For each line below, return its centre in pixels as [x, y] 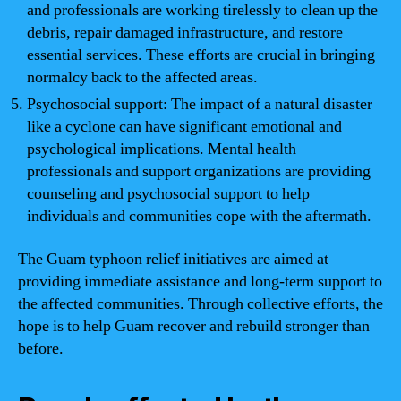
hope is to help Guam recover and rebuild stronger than [194, 326]
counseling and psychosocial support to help [168, 194]
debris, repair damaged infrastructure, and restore [185, 33]
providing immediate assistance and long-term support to [200, 281]
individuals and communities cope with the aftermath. [199, 216]
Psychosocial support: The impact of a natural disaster [200, 104]
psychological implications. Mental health [162, 149]
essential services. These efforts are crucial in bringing [201, 55]
